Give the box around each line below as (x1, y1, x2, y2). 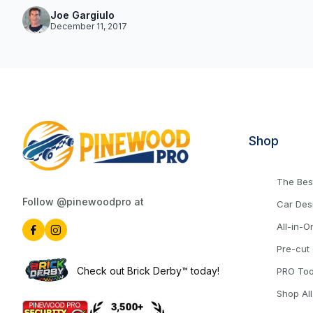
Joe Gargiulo (50, 8, 115, 21)
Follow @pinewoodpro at (22, 195, 144, 208)
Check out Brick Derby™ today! (77, 265, 219, 277)
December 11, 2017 (50, 20, 127, 31)
